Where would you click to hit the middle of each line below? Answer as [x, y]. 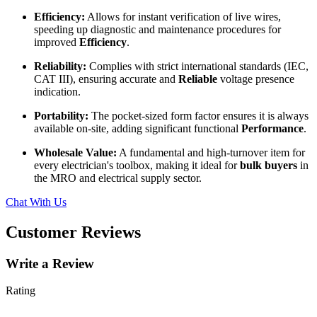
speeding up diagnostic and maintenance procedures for [157, 29]
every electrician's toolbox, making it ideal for [137, 165]
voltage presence [256, 79]
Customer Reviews [73, 232]
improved [57, 42]
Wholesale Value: [75, 152]
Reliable [198, 79]
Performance [272, 128]
